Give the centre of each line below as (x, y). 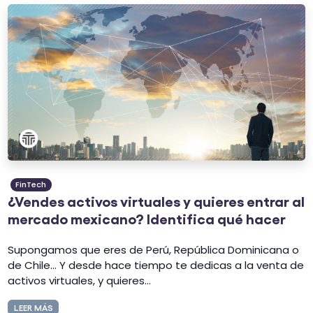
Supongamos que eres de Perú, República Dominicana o (154, 250)
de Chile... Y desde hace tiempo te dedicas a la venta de (156, 265)
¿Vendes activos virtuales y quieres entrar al (156, 200)
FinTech (31, 184)
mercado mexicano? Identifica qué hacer (147, 218)
